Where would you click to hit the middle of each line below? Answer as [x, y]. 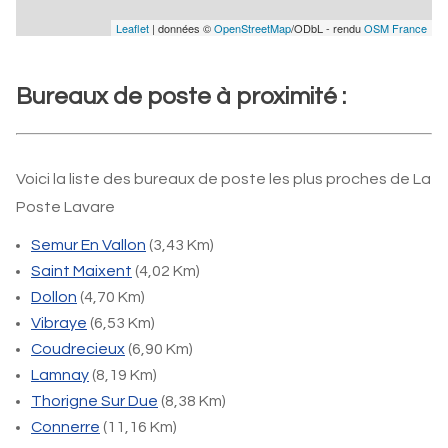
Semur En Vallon [88, 245]
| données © [181, 28]
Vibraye [59, 323]
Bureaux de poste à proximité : [181, 96]
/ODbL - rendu [327, 28]
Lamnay [60, 375]
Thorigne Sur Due [94, 401]
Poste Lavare [65, 207]
